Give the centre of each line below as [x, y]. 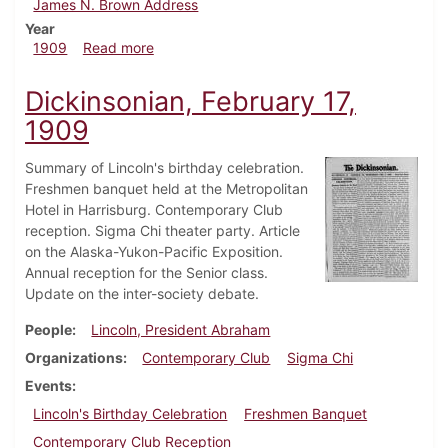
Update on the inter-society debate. [142, 294]
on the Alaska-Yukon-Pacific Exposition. [154, 252]
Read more [118, 48]
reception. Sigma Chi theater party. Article [162, 231]
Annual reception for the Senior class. [146, 273]
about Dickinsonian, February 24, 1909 [279, 47]
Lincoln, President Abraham [181, 330]
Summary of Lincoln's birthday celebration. [164, 168]
